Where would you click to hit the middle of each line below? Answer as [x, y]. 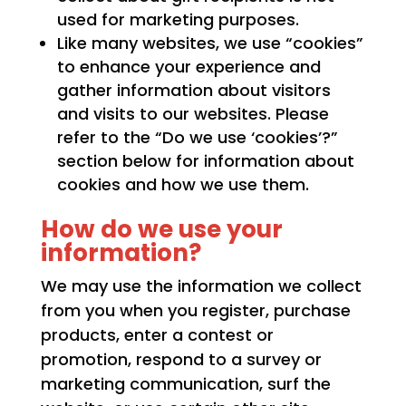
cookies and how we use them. [183, 185]
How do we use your [161, 230]
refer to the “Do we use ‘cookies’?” [197, 138]
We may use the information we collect [201, 286]
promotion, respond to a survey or [181, 360]
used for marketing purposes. [178, 20]
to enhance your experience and [188, 67]
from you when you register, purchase [195, 311]
